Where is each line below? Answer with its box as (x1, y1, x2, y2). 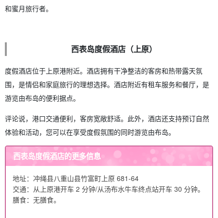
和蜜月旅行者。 (5, 3, 53, 14)
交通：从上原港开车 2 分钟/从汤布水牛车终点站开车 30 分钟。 (13, 183, 204, 194)
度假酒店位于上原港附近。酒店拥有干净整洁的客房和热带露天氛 (5, 66, 202, 76)
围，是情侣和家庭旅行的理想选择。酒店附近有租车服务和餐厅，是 (5, 79, 209, 90)
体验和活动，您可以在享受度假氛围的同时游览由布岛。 (5, 127, 175, 137)
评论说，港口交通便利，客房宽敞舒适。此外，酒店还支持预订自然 (5, 113, 209, 124)
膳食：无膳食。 (13, 194, 60, 204)
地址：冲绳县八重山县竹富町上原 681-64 (13, 173, 139, 183)
